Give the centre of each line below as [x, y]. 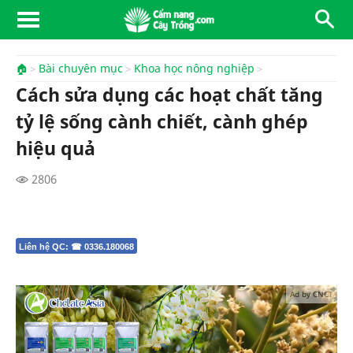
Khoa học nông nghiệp [194, 69]
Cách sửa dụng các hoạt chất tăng [169, 95]
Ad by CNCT [312, 294]
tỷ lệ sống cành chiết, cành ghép [162, 122]
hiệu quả [56, 149]
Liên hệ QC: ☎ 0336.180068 [76, 247]
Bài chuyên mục [81, 69]
